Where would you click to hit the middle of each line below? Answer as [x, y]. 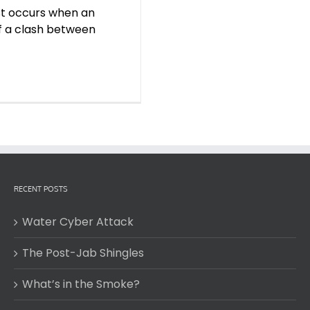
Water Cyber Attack [78, 222]
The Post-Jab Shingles [83, 253]
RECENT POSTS [41, 189]
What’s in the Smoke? [81, 284]
